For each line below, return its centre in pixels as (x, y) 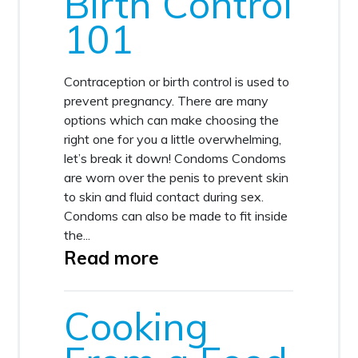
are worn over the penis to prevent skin (177, 178)
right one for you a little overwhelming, (173, 139)
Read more (112, 258)
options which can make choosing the (172, 120)
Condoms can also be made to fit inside (176, 216)
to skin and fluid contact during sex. (164, 197)
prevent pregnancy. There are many (167, 101)
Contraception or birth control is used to (177, 82)
